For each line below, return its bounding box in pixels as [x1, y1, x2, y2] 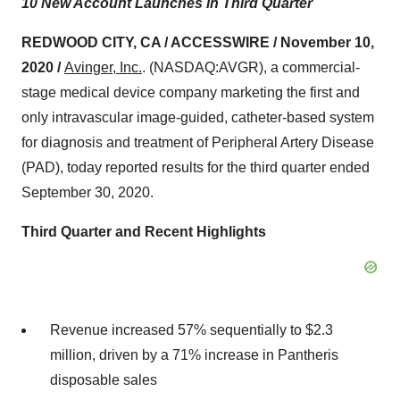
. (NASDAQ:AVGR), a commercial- [142, 60, 360, 75]
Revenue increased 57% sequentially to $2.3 [50, 322, 333, 337]
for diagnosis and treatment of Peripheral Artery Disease [21, 135, 374, 150]
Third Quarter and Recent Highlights [21, 224, 266, 239]
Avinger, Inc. [64, 60, 142, 75]
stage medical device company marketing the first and [21, 85, 360, 100]
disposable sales [50, 372, 157, 387]
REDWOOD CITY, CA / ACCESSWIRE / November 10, [21, 35, 374, 50]
